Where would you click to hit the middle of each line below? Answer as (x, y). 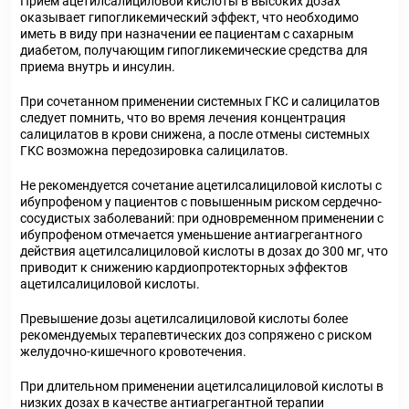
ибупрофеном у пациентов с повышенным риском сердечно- (201, 202)
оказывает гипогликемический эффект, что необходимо (189, 17)
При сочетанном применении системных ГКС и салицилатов (200, 101)
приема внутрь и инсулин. (98, 67)
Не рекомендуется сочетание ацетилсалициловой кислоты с (201, 185)
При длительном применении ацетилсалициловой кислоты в (202, 386)
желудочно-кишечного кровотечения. (133, 351)
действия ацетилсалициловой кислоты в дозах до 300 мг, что (204, 251)
